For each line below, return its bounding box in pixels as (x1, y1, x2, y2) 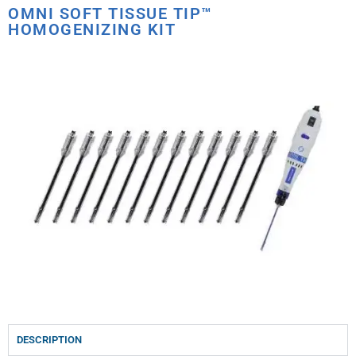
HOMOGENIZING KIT (8, 19, 176, 39)
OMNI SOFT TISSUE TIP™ (8, 3, 213, 23)
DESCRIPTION (17, 333, 82, 346)
